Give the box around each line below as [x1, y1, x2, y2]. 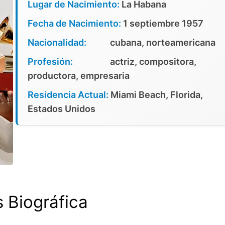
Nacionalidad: [27, 37, 86, 48]
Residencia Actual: [27, 89, 108, 100]
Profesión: [27, 56, 73, 67]
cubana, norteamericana [109, 37, 215, 48]
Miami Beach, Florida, [110, 89, 203, 100]
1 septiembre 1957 [123, 18, 203, 29]
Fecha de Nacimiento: [27, 18, 121, 29]
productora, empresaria [27, 70, 130, 81]
